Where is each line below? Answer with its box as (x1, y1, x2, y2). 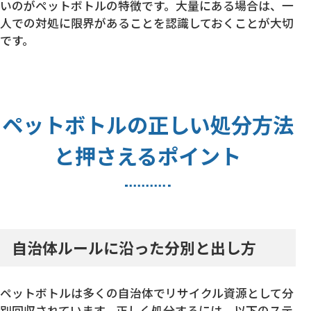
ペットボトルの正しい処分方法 (1, 109, 294, 140)
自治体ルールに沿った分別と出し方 (12, 236, 257, 258)
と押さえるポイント (54, 140, 242, 171)
